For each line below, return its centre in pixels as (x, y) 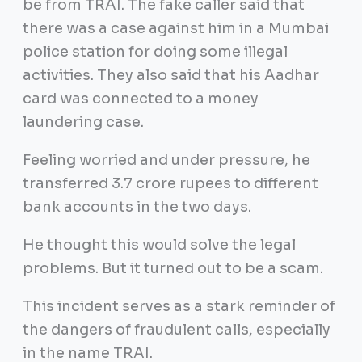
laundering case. (84, 122)
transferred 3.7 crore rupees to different (170, 183)
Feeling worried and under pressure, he (166, 160)
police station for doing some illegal (155, 51)
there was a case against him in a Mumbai (175, 28)
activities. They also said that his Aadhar (170, 75)
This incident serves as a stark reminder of (179, 306)
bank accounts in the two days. (138, 206)
